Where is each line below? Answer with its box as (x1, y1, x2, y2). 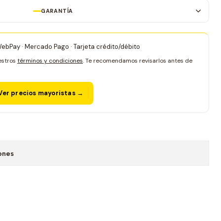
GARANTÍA (40, 7, 74, 14)
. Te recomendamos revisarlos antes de (83, 57, 192, 65)
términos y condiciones (17, 57, 83, 65)
